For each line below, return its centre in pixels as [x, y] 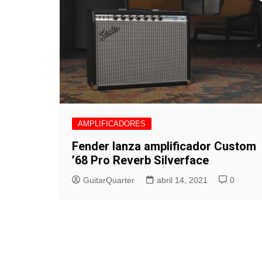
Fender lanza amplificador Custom [164, 146]
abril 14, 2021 [182, 180]
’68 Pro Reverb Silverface [140, 160]
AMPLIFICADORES [112, 123]
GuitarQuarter [109, 180]
